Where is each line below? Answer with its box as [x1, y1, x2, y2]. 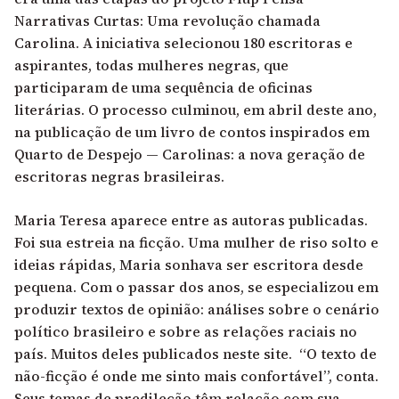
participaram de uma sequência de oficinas [14, 77, 313, 98]
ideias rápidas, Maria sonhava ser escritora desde [14, 255, 363, 275]
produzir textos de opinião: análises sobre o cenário [14, 299, 379, 320]
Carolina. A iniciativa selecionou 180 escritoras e [14, 33, 353, 53]
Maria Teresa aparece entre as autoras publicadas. [14, 210, 371, 231]
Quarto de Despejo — [14, 144, 162, 165]
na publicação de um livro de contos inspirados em [14, 122, 370, 142]
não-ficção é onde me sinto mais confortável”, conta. [14, 366, 379, 387]
